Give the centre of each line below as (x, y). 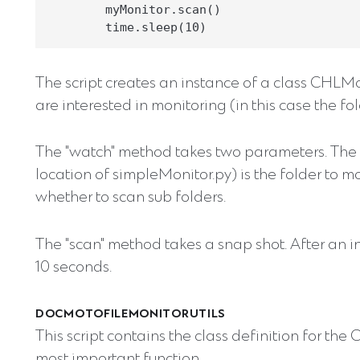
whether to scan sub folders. (131, 198)
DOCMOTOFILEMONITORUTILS (131, 315)
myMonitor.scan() (134, 10)
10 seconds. (74, 268)
